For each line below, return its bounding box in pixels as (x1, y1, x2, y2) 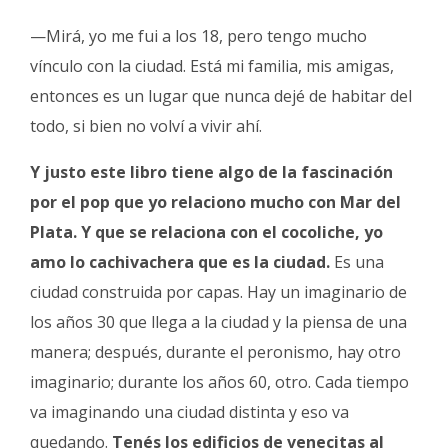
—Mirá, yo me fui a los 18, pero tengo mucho (30, 24, 367, 47)
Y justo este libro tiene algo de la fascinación (30, 160, 393, 183)
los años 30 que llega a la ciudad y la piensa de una (30, 310, 407, 333)
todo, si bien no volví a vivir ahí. (30, 114, 266, 137)
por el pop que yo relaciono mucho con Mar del (30, 190, 401, 213)
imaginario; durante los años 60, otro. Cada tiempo (30, 370, 409, 393)
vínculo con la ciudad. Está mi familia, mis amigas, (30, 54, 394, 77)
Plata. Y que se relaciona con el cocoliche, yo (30, 220, 383, 243)
